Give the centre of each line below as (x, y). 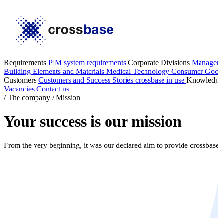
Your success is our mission (93, 121)
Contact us (53, 89)
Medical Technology (139, 71)
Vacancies (20, 89)
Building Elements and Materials (55, 71)
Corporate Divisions (160, 63)
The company (29, 98)
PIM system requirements (88, 63)
